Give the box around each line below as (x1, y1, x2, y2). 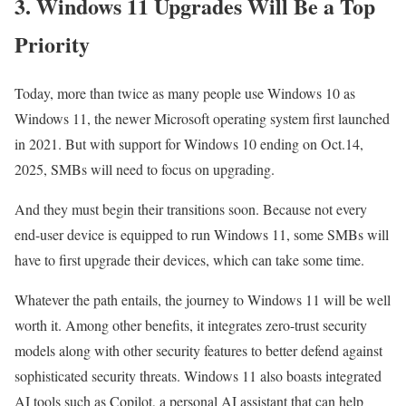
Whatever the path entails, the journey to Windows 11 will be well (14, 290, 391, 310)
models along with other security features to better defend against (14, 341, 382, 361)
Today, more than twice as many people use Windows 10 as (14, 83, 355, 103)
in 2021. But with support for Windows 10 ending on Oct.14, (14, 134, 363, 154)
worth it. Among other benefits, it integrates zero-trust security (14, 315, 367, 335)
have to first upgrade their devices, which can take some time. (14, 250, 364, 270)
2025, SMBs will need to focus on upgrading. (14, 159, 275, 179)
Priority (14, 27, 90, 60)
